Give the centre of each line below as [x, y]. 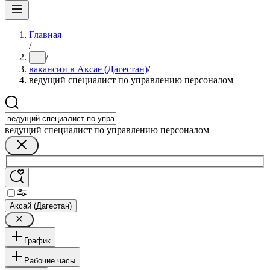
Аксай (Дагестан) [41, 206]
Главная [45, 35]
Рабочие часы [50, 260]
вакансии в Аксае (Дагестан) [88, 69]
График [37, 240]
